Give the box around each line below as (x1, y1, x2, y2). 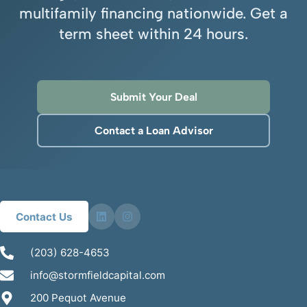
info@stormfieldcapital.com (30, 269, 165, 282)
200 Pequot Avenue (30, 291, 126, 304)
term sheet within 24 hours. (59, 25, 248, 43)
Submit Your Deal (110, 90, 197, 103)
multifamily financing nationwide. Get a (19, 4, 288, 23)
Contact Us (16, 210, 73, 223)
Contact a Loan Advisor (94, 124, 213, 137)
